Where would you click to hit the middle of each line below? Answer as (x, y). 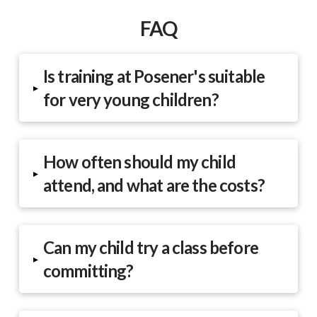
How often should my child (139, 161)
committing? (88, 270)
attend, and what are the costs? (154, 185)
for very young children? (131, 99)
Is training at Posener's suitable (154, 76)
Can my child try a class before (150, 247)
